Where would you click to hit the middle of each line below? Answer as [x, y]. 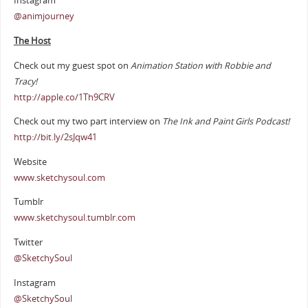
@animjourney [44, 16]
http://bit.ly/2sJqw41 [55, 137]
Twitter [28, 242]
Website [30, 162]
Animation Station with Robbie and [200, 65]
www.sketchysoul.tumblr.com [74, 218]
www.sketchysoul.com [59, 177]
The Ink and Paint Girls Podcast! [225, 122]
